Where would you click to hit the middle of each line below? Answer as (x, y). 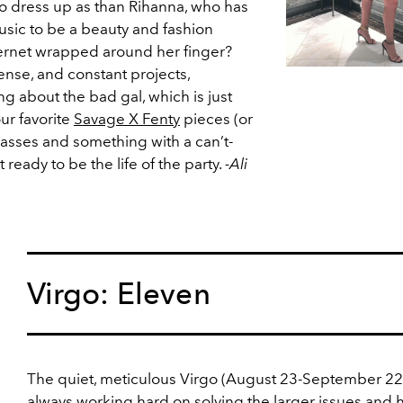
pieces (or (216, 119)
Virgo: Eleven (118, 294)
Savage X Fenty (127, 119)
